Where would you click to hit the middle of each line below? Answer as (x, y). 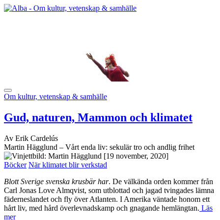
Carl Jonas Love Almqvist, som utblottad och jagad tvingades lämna (109, 190)
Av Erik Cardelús (31, 138)
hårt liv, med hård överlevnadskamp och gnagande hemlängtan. (102, 208)
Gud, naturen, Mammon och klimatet (98, 117)
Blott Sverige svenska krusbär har (56, 181)
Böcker (15, 165)
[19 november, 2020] (136, 156)
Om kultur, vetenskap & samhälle (55, 96)
